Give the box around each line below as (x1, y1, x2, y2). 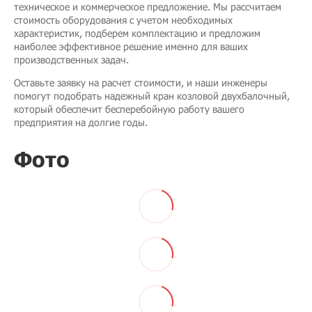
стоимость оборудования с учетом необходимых (14, 14, 233, 26)
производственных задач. (14, 54, 129, 66)
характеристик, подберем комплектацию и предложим (14, 27, 260, 40)
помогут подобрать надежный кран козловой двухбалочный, (14, 90, 290, 102)
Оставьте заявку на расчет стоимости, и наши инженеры (14, 77, 267, 89)
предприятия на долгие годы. (14, 116, 148, 129)
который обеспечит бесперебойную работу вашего (14, 103, 244, 116)
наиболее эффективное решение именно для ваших (14, 40, 248, 53)
